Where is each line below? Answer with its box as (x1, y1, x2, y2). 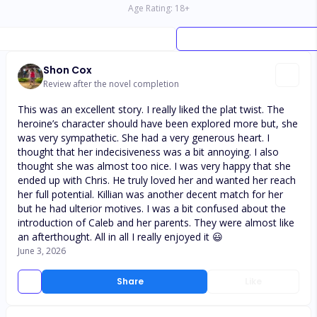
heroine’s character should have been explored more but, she (18, 117, 298, 130)
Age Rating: (127, 2, 173, 14)
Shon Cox (43, 63, 92, 77)
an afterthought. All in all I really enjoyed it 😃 (18, 230, 223, 243)
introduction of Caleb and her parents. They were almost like (18, 216, 294, 229)
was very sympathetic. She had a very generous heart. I (18, 131, 270, 144)
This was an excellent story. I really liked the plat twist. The (18, 103, 284, 116)
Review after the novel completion (43, 78, 179, 90)
